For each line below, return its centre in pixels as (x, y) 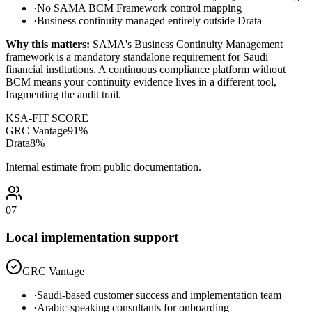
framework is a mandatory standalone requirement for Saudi (137, 57)
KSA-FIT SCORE (47, 118)
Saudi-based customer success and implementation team (159, 295)
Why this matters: (49, 45)
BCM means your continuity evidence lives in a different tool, (141, 82)
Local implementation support (92, 237)
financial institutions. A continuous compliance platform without (146, 70)
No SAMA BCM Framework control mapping (139, 8)
